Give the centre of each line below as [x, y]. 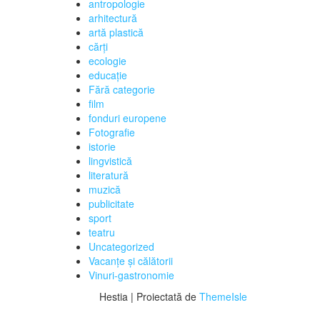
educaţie [107, 75]
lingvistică [110, 161]
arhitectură [112, 18]
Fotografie [111, 132]
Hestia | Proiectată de [149, 296]
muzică [104, 189]
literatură [108, 175]
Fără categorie [121, 89]
